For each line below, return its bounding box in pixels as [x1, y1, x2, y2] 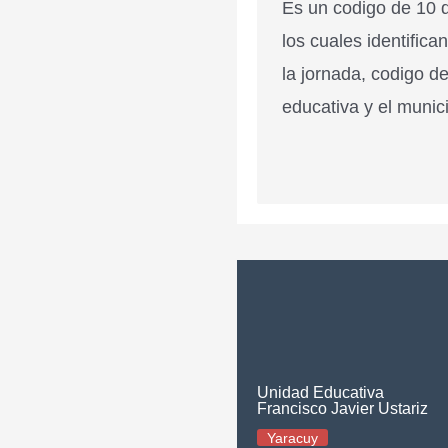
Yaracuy [267, 430, 318, 446]
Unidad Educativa [257, 384, 384, 401]
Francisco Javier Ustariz [257, 400, 428, 417]
